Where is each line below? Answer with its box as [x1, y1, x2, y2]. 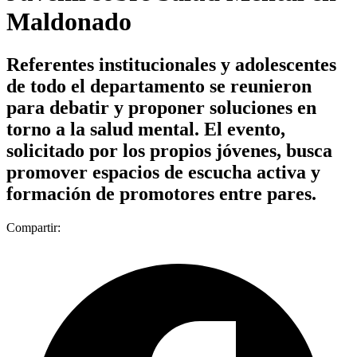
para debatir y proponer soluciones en [6, 96, 316, 118]
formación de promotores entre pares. [6, 182, 316, 204]
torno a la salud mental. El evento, [6, 118, 285, 139]
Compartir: [6, 220, 61, 234]
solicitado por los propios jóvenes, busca [6, 139, 332, 161]
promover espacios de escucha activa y [6, 161, 320, 182]
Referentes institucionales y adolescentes [6, 53, 336, 75]
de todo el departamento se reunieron [6, 75, 312, 96]
